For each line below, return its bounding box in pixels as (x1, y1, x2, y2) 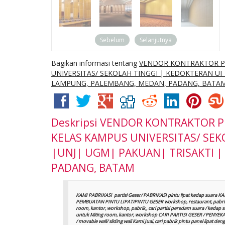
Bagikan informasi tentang (51, 58, 139, 68)
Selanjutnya (139, 35, 172, 44)
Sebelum (99, 35, 125, 44)
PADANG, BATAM (51, 161, 135, 175)
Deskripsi (51, 116, 100, 130)
